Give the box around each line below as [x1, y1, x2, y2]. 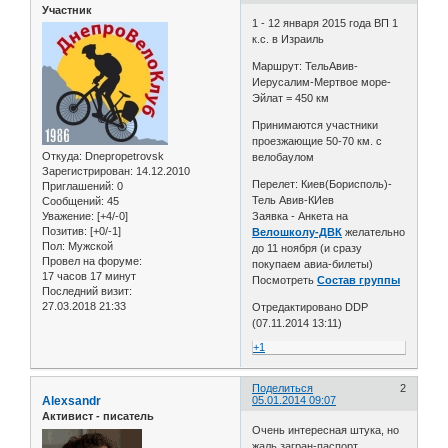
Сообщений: [42, 195, 104, 208]
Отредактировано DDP [252, 301, 369, 314]
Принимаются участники [252, 119, 379, 132]
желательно [342, 226, 406, 239]
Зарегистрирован [42, 165, 130, 178]
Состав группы [317, 274, 401, 287]
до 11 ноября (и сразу [252, 242, 363, 255]
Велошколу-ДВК [252, 226, 343, 239]
